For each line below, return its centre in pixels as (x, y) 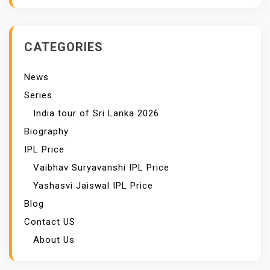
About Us (54, 240)
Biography (46, 132)
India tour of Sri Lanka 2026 (96, 114)
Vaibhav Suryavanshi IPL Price (101, 168)
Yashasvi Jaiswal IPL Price (93, 186)
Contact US (50, 222)
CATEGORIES (64, 47)
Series (38, 96)
